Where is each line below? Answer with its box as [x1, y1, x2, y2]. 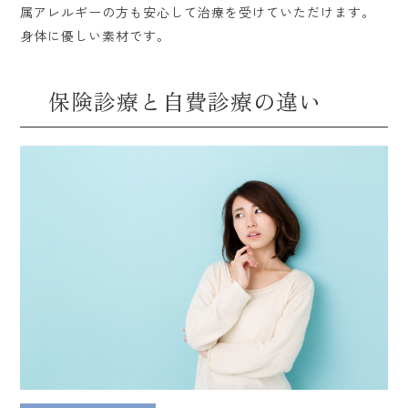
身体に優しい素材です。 [20, 25, 171, 45]
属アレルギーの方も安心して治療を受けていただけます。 [20, 2, 376, 21]
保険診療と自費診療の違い [48, 84, 322, 117]
